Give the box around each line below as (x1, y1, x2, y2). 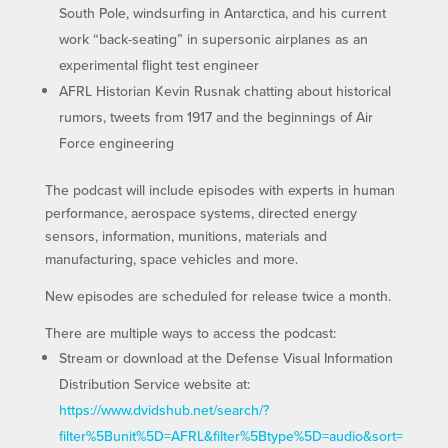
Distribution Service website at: (58, 374, 250, 395)
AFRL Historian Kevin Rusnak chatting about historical (58, 81, 391, 102)
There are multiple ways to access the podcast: (44, 323, 336, 344)
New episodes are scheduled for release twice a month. (44, 286, 391, 307)
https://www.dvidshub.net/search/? (58, 400, 269, 421)
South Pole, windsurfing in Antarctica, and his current (58, 3, 386, 24)
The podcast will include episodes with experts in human (44, 180, 395, 201)
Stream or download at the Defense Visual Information (58, 348, 393, 369)
